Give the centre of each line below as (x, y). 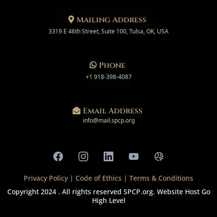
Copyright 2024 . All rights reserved (65, 191)
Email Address (112, 111)
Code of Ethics (99, 178)
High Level (108, 200)
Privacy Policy (47, 178)
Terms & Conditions (161, 178)
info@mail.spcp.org (108, 120)
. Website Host (176, 191)
